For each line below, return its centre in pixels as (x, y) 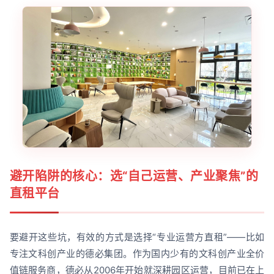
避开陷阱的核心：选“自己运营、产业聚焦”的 (134, 176)
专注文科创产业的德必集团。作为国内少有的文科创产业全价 (137, 253)
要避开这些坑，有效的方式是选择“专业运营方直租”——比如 (137, 237)
